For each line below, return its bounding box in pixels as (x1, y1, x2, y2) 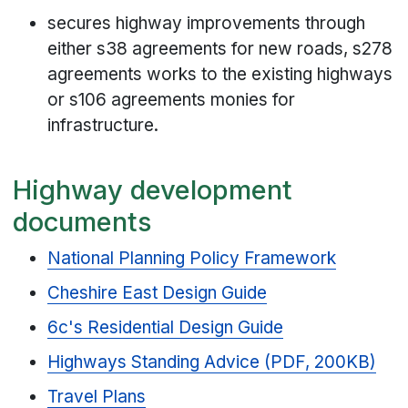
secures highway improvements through (47, 13, 366, 35)
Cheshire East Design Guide (47, 282, 268, 304)
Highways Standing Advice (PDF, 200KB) (47, 352, 377, 373)
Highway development (13, 173, 293, 206)
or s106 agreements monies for (47, 89, 296, 111)
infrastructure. (47, 115, 159, 137)
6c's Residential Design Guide (47, 317, 284, 339)
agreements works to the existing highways (47, 64, 393, 86)
